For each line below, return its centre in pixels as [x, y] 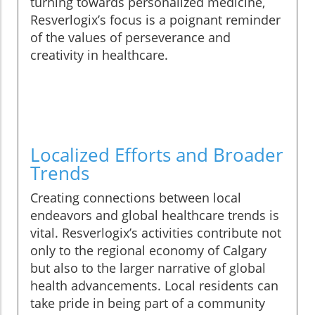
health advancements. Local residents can [154, 286]
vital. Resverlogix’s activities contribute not [156, 233]
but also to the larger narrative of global [148, 268]
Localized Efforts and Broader [157, 155]
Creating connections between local [136, 198]
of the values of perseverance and [130, 38]
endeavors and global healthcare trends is [155, 216]
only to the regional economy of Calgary [148, 251]
